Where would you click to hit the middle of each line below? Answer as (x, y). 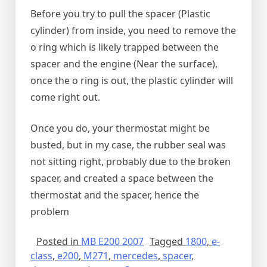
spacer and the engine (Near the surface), (124, 64)
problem (50, 212)
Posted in (59, 242)
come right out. (65, 97)
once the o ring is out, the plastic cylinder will (132, 81)
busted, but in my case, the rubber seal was (128, 145)
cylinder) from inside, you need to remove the (133, 31)
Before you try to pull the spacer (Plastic (120, 14)
